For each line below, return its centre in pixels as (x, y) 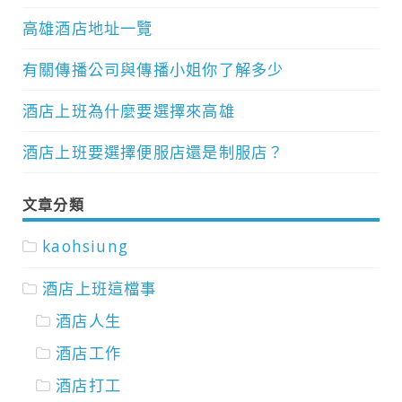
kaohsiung (86, 247)
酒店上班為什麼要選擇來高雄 (129, 110)
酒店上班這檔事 (100, 289)
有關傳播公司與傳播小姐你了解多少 (153, 69)
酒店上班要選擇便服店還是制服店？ (153, 152)
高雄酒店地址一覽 (88, 28)
